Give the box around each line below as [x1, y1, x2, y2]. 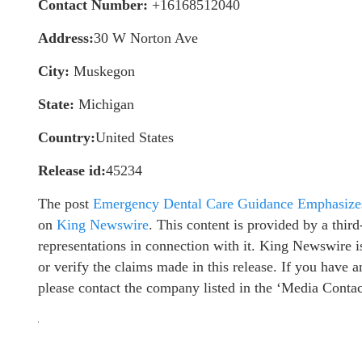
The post [38, 196, 93, 212]
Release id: [38, 162, 106, 179]
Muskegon [69, 63, 135, 79]
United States [95, 129, 174, 145]
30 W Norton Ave [94, 30, 198, 46]
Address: [38, 30, 94, 46]
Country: [38, 129, 95, 145]
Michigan [74, 96, 134, 112]
